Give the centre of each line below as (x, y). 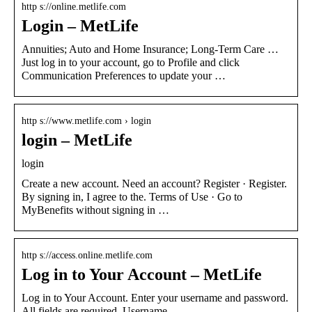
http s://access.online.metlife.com (87, 255)
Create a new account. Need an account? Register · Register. (154, 183)
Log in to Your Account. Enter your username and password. (155, 297)
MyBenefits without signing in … (95, 210)
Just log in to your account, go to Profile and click (131, 62)
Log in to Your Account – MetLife (142, 274)
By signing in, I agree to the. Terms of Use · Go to (132, 196)
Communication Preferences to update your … (124, 75)
